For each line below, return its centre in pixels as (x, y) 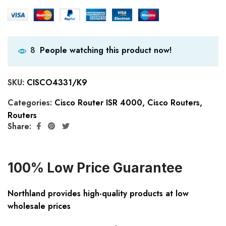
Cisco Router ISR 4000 (98, 103)
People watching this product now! (106, 50)
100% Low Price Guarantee (95, 168)
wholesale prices (39, 206)
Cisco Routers (174, 103)
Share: (19, 126)
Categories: (31, 103)
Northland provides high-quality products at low (98, 194)
